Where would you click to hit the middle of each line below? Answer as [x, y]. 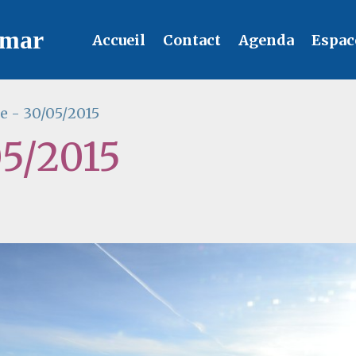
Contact [190, 40]
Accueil [117, 40]
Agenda [265, 40]
